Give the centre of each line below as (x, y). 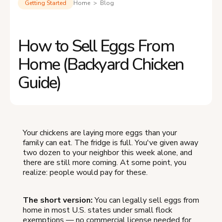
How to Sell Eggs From (96, 46)
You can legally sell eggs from (146, 200)
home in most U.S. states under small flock (98, 210)
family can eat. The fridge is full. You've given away (111, 142)
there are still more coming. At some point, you (105, 162)
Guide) (39, 83)
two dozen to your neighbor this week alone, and (108, 152)
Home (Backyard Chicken (101, 64)
